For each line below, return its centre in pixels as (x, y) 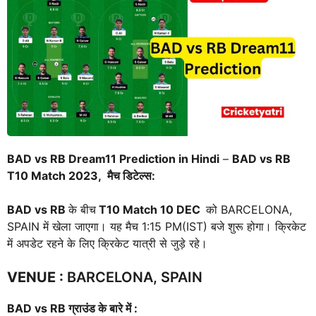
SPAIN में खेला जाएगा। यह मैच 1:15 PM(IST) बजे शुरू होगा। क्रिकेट (157, 227)
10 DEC (180, 210)
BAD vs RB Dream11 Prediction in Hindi (113, 159)
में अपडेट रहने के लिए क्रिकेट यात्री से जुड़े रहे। (109, 244)
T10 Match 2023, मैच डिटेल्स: (81, 176)
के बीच (82, 210)
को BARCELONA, (249, 210)
